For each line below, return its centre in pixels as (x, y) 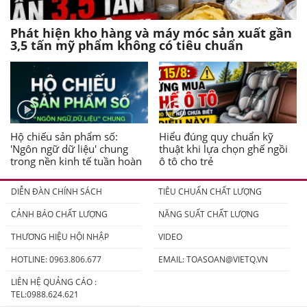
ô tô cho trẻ (186, 161)
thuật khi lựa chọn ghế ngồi (224, 149)
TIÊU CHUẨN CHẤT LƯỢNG (210, 192)
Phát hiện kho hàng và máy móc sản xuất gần (151, 33)
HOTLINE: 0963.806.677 (56, 260)
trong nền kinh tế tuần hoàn (76, 161)
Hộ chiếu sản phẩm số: (64, 137)
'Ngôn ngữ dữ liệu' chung (69, 149)
